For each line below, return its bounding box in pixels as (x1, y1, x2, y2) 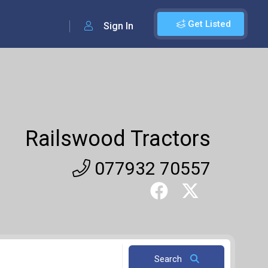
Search (154, 253, 184, 264)
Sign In (101, 20, 133, 32)
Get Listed (185, 19, 231, 29)
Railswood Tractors (25, 126, 211, 151)
